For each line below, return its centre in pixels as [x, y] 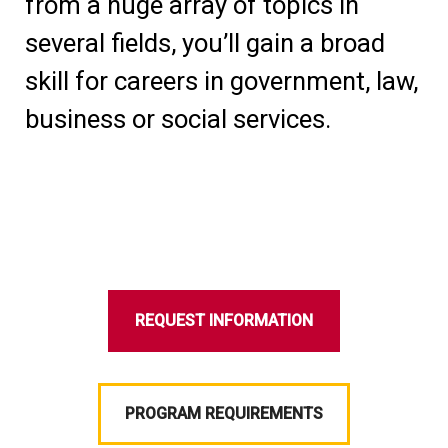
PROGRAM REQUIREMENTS [224, 413]
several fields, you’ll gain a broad [205, 42]
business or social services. [178, 118]
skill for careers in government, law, [221, 80]
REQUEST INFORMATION [224, 320]
